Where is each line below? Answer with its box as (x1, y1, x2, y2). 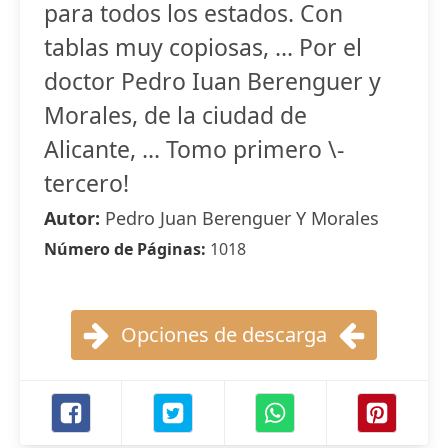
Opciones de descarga (121, 321, 327, 348)
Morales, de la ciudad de (44, 99, 307, 131)
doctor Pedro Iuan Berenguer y (44, 65, 381, 97)
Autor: (44, 206, 105, 230)
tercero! (44, 167, 129, 199)
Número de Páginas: (44, 238, 210, 260)
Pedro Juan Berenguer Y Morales (105, 206, 379, 230)
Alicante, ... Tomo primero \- (44, 133, 344, 165)
